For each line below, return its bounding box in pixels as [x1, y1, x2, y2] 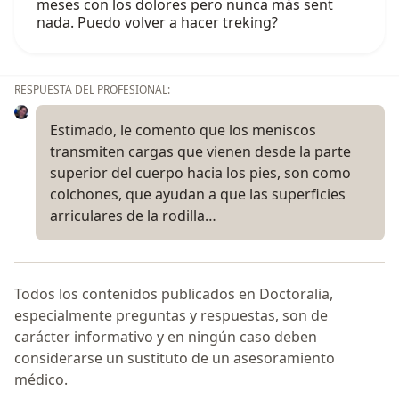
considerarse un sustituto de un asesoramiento [14, 347, 335, 368]
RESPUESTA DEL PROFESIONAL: [14, 82, 170, 98]
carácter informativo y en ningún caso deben [14, 326, 317, 346]
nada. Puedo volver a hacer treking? [37, 12, 278, 33]
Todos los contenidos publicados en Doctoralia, [14, 283, 333, 304]
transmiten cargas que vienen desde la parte [50, 142, 351, 162]
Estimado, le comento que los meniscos [50, 120, 316, 141]
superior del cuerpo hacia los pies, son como [50, 163, 351, 183]
